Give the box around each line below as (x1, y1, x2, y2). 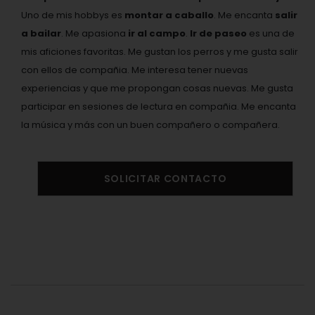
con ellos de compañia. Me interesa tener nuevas (21, 63, 248, 77)
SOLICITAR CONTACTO (103, 172, 227, 186)
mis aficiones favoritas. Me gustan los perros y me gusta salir (21, 45, 298, 58)
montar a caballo (124, 8, 214, 22)
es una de (247, 27, 295, 40)
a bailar (21, 27, 61, 40)
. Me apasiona (61, 27, 128, 40)
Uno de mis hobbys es (21, 8, 124, 22)
